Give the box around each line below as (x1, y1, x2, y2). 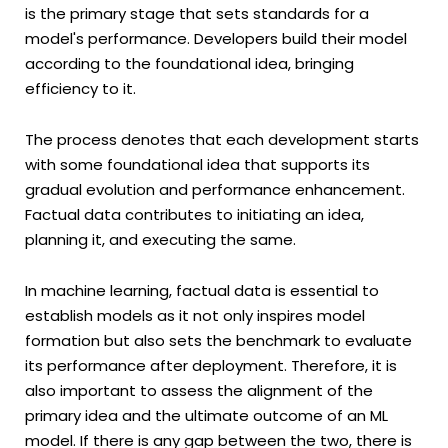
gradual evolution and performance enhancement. (25, 179, 405, 201)
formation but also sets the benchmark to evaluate (25, 330, 412, 352)
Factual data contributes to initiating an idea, (25, 204, 364, 226)
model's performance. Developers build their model (25, 27, 407, 49)
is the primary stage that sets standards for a (25, 2, 369, 24)
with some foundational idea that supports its (25, 154, 370, 176)
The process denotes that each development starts (25, 129, 419, 151)
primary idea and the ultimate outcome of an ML (25, 405, 388, 427)
